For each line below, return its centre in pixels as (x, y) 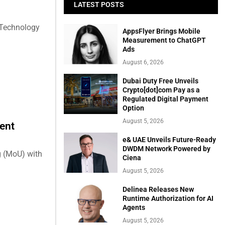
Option (134, 108)
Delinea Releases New (158, 190)
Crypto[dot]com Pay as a (161, 90)
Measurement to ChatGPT (164, 40)
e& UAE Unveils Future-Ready (170, 140)
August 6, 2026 (143, 63)
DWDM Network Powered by (167, 149)
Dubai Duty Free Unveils (161, 81)
